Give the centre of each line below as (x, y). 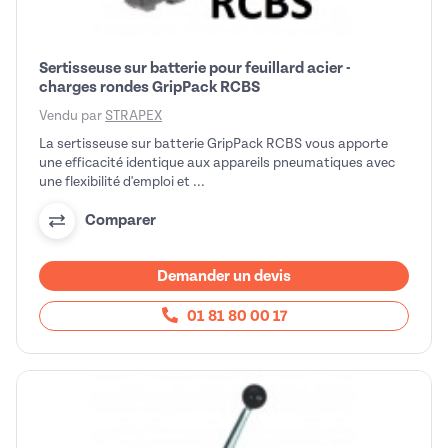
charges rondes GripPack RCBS (149, 86)
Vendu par (72, 115)
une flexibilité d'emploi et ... (122, 181)
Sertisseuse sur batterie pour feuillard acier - (195, 67)
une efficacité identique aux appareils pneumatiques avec (217, 162)
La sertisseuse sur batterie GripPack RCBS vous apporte (213, 143)
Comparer (120, 220)
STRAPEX (133, 115)
